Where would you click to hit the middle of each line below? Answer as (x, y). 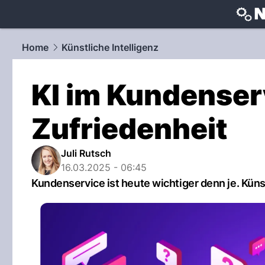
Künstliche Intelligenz (110, 47)
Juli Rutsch (86, 153)
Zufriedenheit (129, 129)
